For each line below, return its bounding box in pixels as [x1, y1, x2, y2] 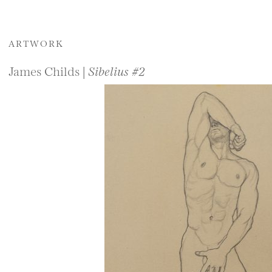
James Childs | [8, 63, 88, 78]
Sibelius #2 [88, 63, 145, 78]
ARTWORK [8, 37, 64, 49]
